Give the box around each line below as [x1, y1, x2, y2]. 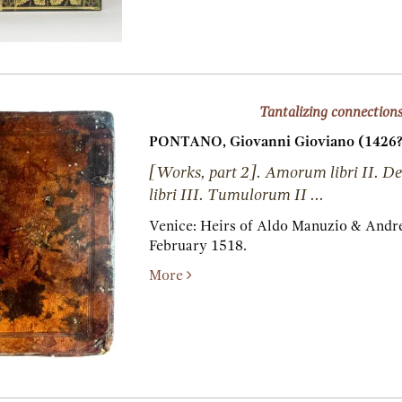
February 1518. [148, 238, 247, 255]
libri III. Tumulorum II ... [148, 186, 324, 205]
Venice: [148, 218, 200, 235]
